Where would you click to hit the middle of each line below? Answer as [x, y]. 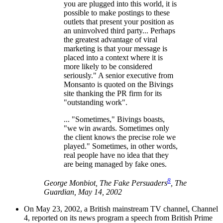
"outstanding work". [96, 102]
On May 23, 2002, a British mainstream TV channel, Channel [121, 209]
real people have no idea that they [116, 155]
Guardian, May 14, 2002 [83, 192]
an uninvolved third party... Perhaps [119, 30]
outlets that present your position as [119, 21]
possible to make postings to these [117, 12]
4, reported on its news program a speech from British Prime [118, 218]
